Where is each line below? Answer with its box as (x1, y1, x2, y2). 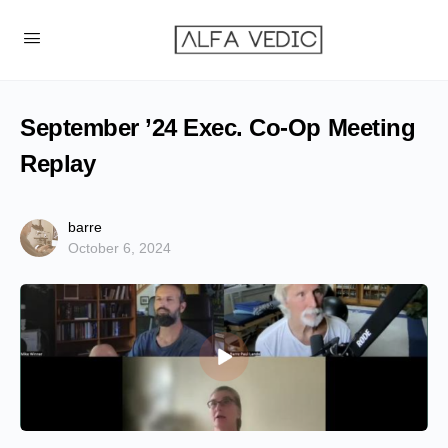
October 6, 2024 (68, 240, 171, 256)
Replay (20, 150, 96, 177)
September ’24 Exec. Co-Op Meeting (20, 114, 416, 141)
